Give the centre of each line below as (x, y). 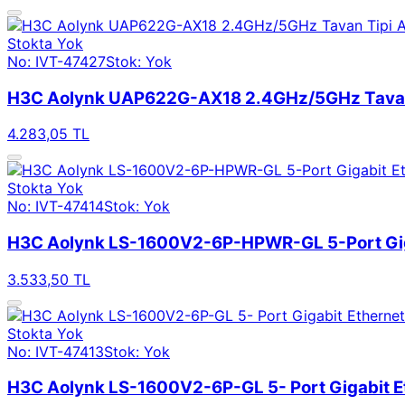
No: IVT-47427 (57, 61)
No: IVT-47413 (56, 351)
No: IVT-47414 (56, 207)
